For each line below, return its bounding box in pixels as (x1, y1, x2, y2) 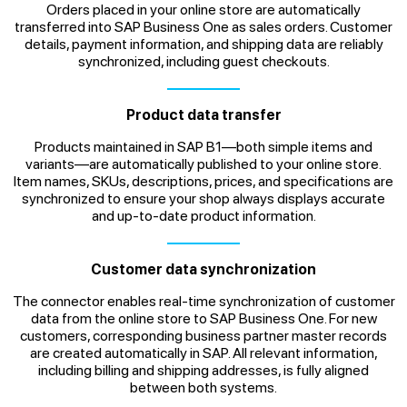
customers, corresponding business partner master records (20, 327, 387, 345)
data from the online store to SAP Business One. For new (30, 310, 377, 328)
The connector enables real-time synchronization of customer (12, 293, 395, 311)
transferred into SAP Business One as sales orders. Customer (15, 18, 392, 36)
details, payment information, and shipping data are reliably (24, 35, 383, 54)
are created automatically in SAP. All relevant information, (29, 344, 378, 362)
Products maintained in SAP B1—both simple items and (35, 138, 372, 156)
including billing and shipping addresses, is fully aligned (38, 362, 369, 380)
